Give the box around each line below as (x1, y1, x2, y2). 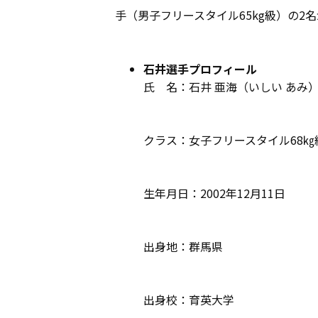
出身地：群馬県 (143, 238, 223, 255)
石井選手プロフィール (143, 60, 257, 77)
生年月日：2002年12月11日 (143, 185, 285, 202)
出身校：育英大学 (143, 291, 234, 308)
